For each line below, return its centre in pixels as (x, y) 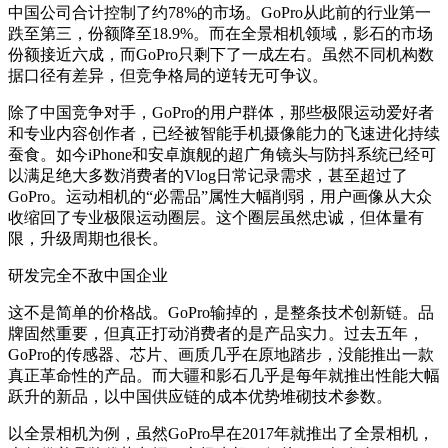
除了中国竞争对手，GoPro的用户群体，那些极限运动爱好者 (221, 112)
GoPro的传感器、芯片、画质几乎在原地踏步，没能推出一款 (221, 354)
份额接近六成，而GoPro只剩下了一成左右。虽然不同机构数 (221, 54)
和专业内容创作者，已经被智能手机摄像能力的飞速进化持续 (224, 133)
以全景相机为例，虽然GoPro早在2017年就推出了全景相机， (221, 433)
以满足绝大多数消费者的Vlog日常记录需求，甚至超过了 (208, 175)
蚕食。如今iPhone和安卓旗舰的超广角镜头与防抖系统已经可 (222, 154)
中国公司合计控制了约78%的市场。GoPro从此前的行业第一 (219, 12)
